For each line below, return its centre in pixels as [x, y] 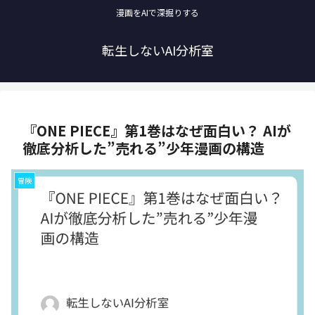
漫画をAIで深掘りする [157, 13]
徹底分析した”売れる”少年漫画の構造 [143, 148]
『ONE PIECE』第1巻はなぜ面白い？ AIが [157, 131]
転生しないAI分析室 [157, 50]
